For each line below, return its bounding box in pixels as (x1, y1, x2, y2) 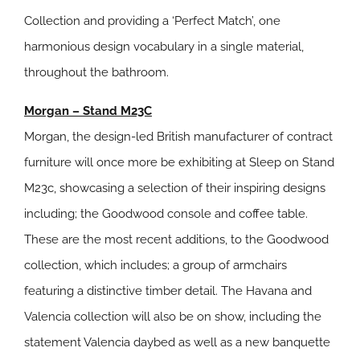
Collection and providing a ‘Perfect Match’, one (24, 14, 280, 29)
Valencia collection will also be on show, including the (24, 309, 321, 325)
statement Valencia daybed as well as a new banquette (24, 335, 330, 350)
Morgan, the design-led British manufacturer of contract (24, 129, 333, 145)
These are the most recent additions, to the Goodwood (24, 232, 329, 247)
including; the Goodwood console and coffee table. (24, 207, 308, 222)
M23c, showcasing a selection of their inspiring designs (24, 181, 325, 196)
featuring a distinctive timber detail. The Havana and (24, 284, 312, 299)
